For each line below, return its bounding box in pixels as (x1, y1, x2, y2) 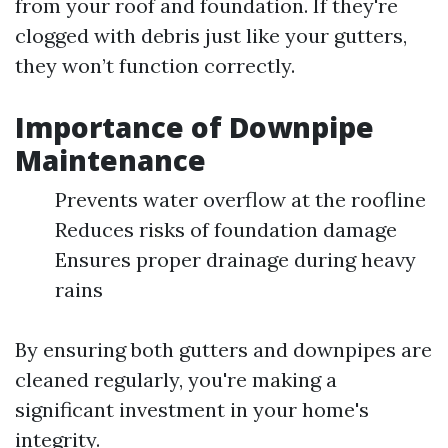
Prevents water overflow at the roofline (55, 187, 426, 212)
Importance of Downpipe (15, 108, 374, 146)
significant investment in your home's (15, 397, 369, 422)
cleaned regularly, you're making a (15, 367, 337, 392)
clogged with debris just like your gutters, (15, 23, 407, 48)
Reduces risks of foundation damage (55, 217, 397, 242)
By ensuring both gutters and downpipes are (15, 337, 432, 362)
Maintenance (15, 141, 206, 179)
